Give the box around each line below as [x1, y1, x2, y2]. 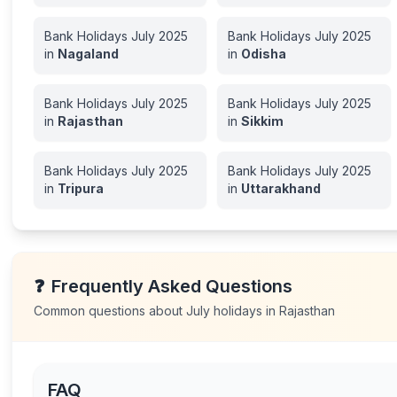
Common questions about [34, 303, 187, 318]
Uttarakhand [241, 181, 322, 196]
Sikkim [241, 113, 284, 128]
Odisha [241, 46, 287, 61]
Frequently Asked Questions [51, 276, 293, 297]
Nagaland [58, 46, 120, 61]
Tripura [58, 181, 105, 196]
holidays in [210, 303, 280, 318]
